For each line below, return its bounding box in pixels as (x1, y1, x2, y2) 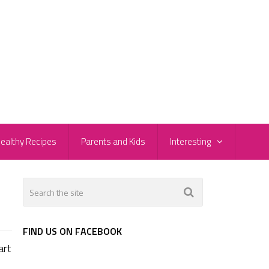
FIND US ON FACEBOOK (23, 224, 122, 239)
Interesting (170, 134, 211, 149)
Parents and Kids (81, 134, 145, 149)
